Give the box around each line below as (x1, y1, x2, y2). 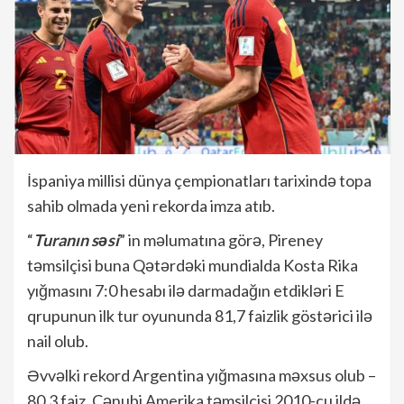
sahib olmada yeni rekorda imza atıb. (27, 196, 275, 216)
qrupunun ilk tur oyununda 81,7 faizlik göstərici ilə (27, 306, 372, 326)
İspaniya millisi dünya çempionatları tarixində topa (27, 170, 372, 191)
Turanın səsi (33, 230, 119, 251)
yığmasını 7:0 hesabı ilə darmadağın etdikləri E (27, 280, 344, 301)
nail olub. (27, 331, 88, 352)
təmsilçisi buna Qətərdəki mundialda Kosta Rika (27, 255, 358, 276)
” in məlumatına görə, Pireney (119, 230, 323, 251)
